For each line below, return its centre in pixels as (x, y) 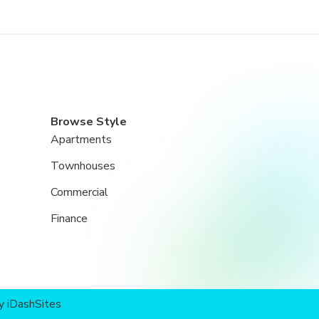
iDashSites (34, 304)
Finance (69, 219)
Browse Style (89, 122)
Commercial (79, 192)
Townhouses (83, 166)
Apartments (81, 140)
